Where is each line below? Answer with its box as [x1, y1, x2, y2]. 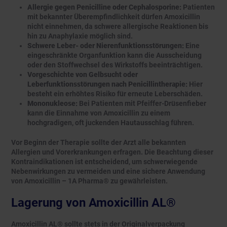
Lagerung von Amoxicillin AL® [11, 196, 176, 210]
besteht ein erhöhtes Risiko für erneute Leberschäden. [27, 90, 203, 98]
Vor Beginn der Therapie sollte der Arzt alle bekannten [11, 138, 186, 147]
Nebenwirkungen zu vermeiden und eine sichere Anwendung [11, 167, 205, 176]
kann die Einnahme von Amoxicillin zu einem [27, 109, 170, 118]
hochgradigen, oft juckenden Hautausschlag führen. [27, 119, 194, 127]
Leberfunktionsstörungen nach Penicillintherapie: [27, 80, 187, 89]
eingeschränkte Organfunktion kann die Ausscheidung [27, 51, 202, 60]
